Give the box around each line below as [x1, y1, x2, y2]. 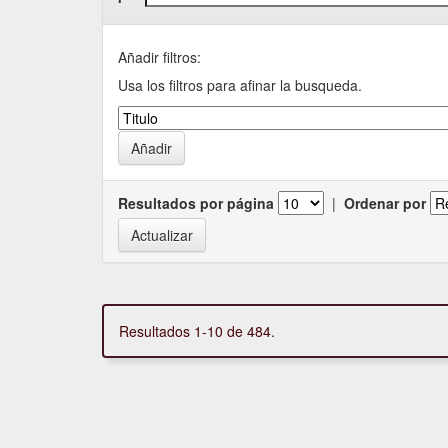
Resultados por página [118, 192, 274, 213]
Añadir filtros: [118, 46, 201, 67]
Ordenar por [344, 192, 426, 213]
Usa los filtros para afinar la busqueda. [118, 74, 362, 95]
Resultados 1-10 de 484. [119, 320, 275, 341]
